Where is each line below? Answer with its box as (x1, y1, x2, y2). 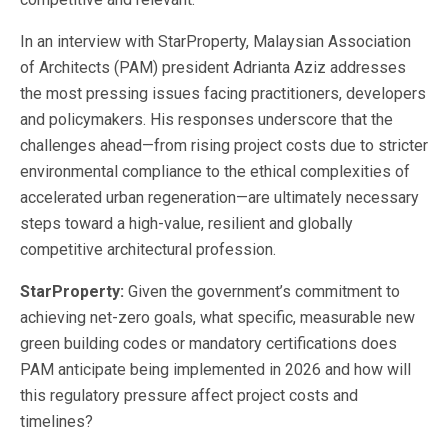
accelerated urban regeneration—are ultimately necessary (20, 187, 419, 207)
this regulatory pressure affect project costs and (20, 385, 358, 405)
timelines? (20, 411, 93, 431)
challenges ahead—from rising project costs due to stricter (20, 135, 428, 155)
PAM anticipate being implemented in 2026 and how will (20, 359, 411, 379)
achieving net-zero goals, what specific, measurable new (20, 307, 415, 327)
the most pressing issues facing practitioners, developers (20, 83, 426, 103)
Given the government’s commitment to (128, 281, 400, 301)
